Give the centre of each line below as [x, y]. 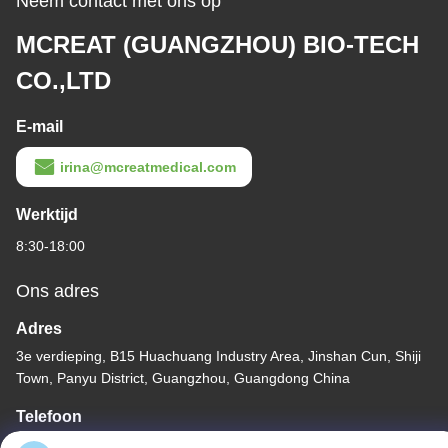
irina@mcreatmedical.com [148, 167]
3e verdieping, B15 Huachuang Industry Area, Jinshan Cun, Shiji [218, 356]
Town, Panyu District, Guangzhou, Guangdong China [183, 378]
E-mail [39, 127]
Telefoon [49, 417]
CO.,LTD [63, 81]
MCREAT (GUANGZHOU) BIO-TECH [217, 45]
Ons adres [57, 291]
